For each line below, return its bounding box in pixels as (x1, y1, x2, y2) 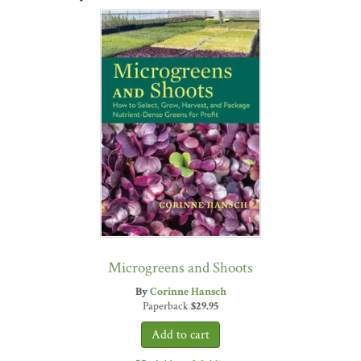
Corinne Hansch (149, 284, 226, 300)
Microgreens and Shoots (108, 258, 253, 279)
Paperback (143, 299, 191, 314)
